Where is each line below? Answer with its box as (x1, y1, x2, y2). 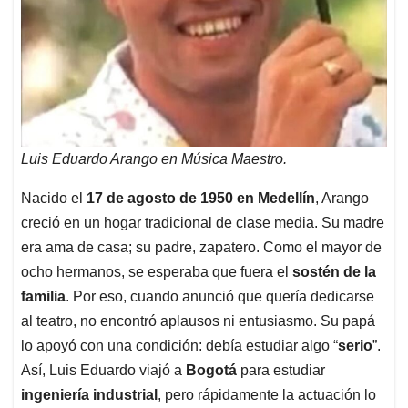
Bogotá (186, 362, 237, 379)
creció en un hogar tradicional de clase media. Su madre (21, 215, 384, 231)
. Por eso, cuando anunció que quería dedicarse (66, 289, 374, 305)
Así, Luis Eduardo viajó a (21, 362, 186, 379)
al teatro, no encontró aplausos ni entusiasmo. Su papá (21, 313, 375, 330)
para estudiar (237, 362, 325, 379)
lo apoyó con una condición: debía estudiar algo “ (21, 338, 338, 354)
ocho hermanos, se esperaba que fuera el (21, 264, 292, 280)
